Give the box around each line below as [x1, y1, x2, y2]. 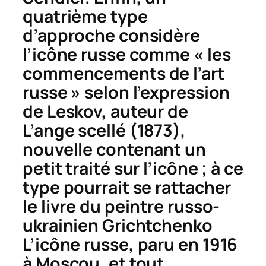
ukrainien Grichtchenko [23, 213, 213, 237]
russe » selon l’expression [23, 80, 230, 104]
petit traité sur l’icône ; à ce [23, 156, 243, 180]
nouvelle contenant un [23, 137, 206, 161]
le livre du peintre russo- [23, 194, 220, 218]
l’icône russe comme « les [23, 42, 231, 66]
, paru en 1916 [128, 232, 238, 256]
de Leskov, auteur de [23, 99, 188, 123]
